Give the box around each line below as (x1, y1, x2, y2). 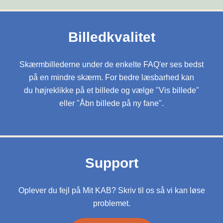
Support (85, 155, 138, 171)
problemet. (93, 199, 130, 208)
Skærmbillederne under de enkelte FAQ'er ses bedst (19, 60, 204, 69)
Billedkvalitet (68, 29, 155, 45)
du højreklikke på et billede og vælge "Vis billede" (24, 86, 199, 95)
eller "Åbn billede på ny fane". (59, 99, 164, 108)
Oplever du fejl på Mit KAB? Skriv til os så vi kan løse (18, 186, 205, 195)
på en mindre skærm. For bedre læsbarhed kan (29, 73, 194, 82)
